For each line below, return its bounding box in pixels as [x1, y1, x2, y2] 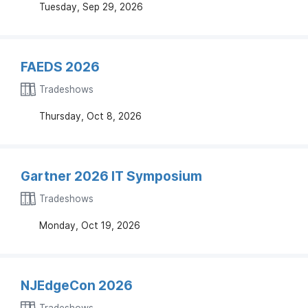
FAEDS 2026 [21, 58, 100, 75]
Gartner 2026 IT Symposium [21, 168, 202, 184]
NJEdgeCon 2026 [21, 277, 133, 294]
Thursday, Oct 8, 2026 [36, 110, 142, 122]
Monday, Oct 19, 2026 [36, 219, 140, 231]
